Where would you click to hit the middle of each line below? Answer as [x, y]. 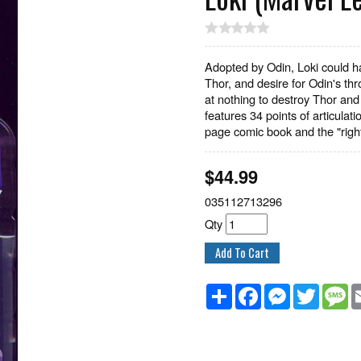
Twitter [336, 290]
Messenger [319, 290]
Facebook [286, 290]
